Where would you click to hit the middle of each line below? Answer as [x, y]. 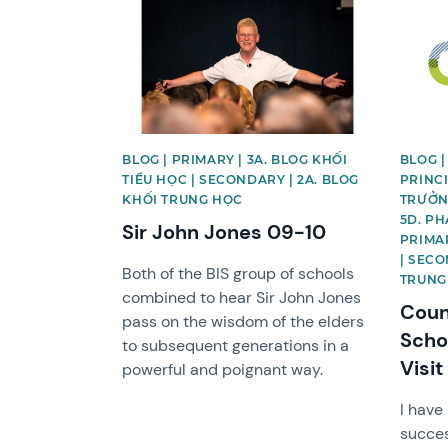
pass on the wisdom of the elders [243, 322]
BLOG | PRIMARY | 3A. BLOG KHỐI [235, 160]
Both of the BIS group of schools [238, 274]
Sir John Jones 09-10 [224, 232]
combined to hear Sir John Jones [242, 298]
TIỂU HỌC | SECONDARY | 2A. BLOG [240, 180]
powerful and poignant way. [223, 370]
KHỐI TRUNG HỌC [182, 200]
